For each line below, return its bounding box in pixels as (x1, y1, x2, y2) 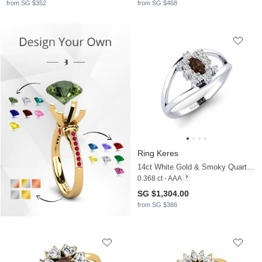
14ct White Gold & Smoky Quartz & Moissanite (247, 163, 254, 172)
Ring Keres (137, 149, 178, 158)
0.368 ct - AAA (137, 174, 181, 183)
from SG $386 (137, 201, 177, 209)
